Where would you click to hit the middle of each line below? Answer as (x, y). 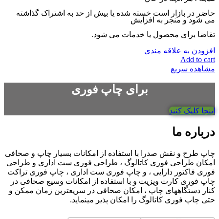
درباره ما (194, 132)
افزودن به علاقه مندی (180, 50)
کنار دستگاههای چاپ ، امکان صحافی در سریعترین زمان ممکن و (112, 191)
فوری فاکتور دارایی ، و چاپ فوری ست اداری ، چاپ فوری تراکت (111, 172)
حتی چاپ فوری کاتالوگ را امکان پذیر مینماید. (142, 200)
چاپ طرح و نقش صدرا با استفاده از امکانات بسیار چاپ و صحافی (110, 153)
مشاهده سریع (193, 68)
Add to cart (198, 59)
